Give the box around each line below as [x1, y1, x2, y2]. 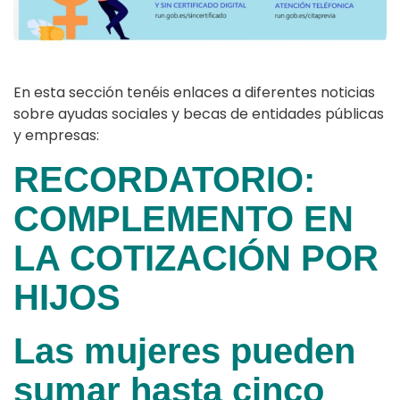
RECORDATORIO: [13, 160, 315, 200]
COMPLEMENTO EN [13, 199, 354, 239]
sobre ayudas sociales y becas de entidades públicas [13, 104, 384, 125]
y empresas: [13, 125, 99, 146]
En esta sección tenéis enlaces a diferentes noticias [13, 82, 375, 104]
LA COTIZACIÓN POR [13, 238, 379, 279]
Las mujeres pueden [13, 331, 355, 371]
